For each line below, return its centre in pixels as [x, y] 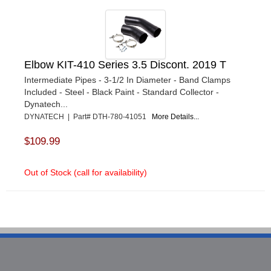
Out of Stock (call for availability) [86, 173]
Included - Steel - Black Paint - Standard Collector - [122, 92]
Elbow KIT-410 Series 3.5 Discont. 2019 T [125, 65]
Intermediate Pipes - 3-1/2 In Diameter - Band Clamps [127, 80]
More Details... [175, 117]
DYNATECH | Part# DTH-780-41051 [88, 117]
